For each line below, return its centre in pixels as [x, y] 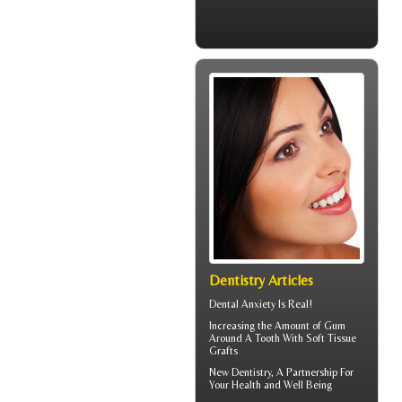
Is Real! [294, 305]
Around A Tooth [245, 339]
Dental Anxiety [242, 305]
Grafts [223, 351]
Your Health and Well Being [271, 385]
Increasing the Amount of [267, 326]
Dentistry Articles [261, 281]
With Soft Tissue [318, 339]
